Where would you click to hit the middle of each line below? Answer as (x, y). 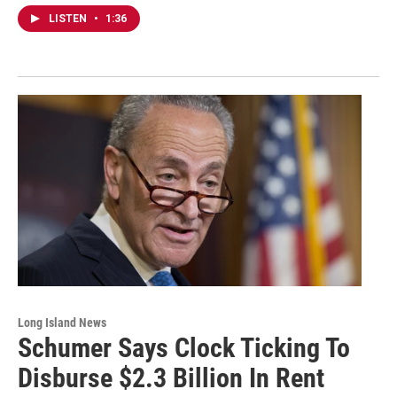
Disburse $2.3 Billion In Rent (171, 378)
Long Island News (62, 323)
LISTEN (69, 19)
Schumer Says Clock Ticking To (184, 348)
